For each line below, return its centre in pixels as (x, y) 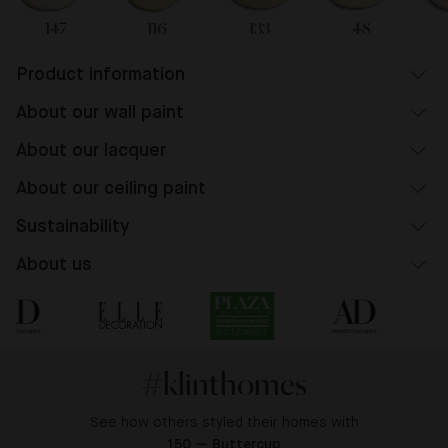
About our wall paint (100, 112)
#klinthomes (224, 383)
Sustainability (73, 226)
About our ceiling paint (111, 188)
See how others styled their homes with (224, 422)
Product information (100, 74)
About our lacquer (91, 150)
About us (54, 264)
